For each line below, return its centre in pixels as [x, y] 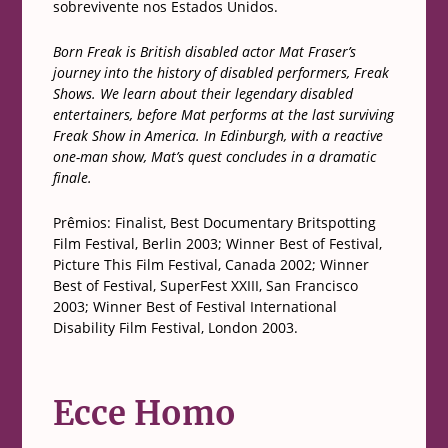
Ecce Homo [144, 414]
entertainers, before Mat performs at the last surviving [223, 115]
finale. [72, 178]
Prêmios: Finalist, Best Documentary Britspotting [214, 223]
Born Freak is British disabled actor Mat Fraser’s [204, 52]
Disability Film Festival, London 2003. [175, 328]
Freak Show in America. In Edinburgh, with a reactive [217, 136]
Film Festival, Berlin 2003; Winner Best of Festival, [217, 244]
